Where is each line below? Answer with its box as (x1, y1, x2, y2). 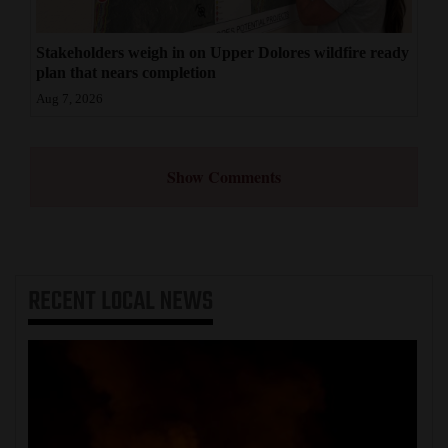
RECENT (28, 281, 101, 322)
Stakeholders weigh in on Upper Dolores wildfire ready (36, 43, 409, 61)
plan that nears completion (36, 63, 216, 81)
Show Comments (167, 164, 281, 188)
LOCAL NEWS (101, 281, 213, 322)
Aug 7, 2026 (36, 91, 103, 106)
